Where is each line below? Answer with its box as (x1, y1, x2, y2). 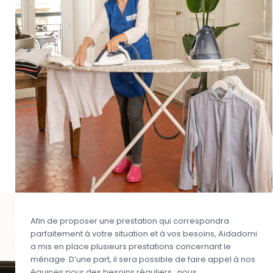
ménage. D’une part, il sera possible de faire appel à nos (30, 253, 255, 266)
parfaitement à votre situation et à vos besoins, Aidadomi (30, 228, 257, 240)
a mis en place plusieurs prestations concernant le (30, 241, 231, 253)
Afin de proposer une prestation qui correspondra (30, 215, 229, 227)
